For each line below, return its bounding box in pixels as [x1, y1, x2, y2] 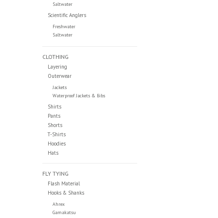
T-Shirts [47, 130, 66, 138]
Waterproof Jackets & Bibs [52, 92, 105, 99]
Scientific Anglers [47, 11, 86, 18]
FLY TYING [42, 169, 69, 177]
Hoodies [47, 140, 66, 147]
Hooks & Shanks [47, 189, 84, 196]
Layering [47, 63, 67, 70]
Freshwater [52, 23, 75, 30]
